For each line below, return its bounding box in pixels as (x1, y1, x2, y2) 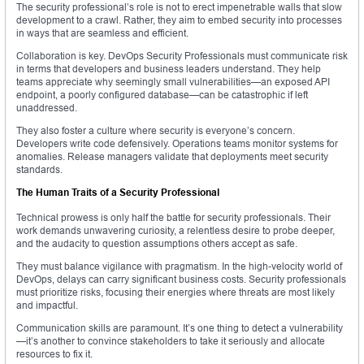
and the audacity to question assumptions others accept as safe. (16, 237, 297, 250)
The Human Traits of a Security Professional (16, 186, 219, 199)
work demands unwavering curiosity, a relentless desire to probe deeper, (16, 224, 335, 237)
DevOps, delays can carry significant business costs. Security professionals (16, 273, 346, 286)
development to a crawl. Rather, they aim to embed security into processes (16, 14, 342, 27)
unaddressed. (16, 102, 77, 115)
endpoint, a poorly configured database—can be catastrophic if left (16, 89, 308, 102)
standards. (16, 163, 63, 176)
